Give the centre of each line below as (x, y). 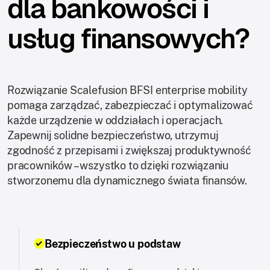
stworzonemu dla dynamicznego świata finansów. (127, 180)
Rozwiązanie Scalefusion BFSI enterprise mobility (127, 90)
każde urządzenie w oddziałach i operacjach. (115, 120)
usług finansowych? (128, 38)
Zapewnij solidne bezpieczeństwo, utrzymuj (113, 135)
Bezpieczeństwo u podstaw (113, 243)
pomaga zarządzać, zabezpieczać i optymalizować (130, 105)
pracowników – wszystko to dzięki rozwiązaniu (118, 165)
